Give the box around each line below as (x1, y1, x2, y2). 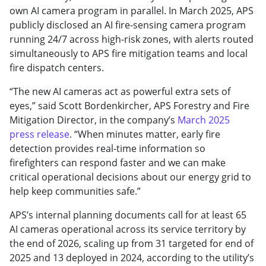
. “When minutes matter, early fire (69, 127, 220, 141)
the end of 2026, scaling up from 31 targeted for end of (9, 236, 254, 250)
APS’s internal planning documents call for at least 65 (9, 208, 246, 221)
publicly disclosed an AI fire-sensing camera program (9, 18, 246, 31)
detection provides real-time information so (9, 141, 205, 155)
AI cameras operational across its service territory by (9, 222, 246, 236)
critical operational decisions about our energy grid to (9, 170, 251, 183)
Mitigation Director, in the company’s (9, 113, 178, 126)
